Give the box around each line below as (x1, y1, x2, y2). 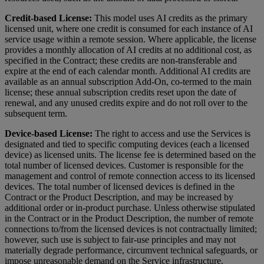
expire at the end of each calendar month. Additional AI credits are (5, 66, 250, 77)
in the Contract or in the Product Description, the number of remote (5, 213, 253, 224)
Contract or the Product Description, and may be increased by (5, 192, 233, 203)
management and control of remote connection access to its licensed (5, 171, 255, 181)
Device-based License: (5, 128, 93, 139)
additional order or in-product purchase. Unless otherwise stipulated (5, 203, 255, 213)
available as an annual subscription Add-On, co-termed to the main (5, 77, 252, 87)
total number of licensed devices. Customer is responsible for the (5, 160, 243, 171)
